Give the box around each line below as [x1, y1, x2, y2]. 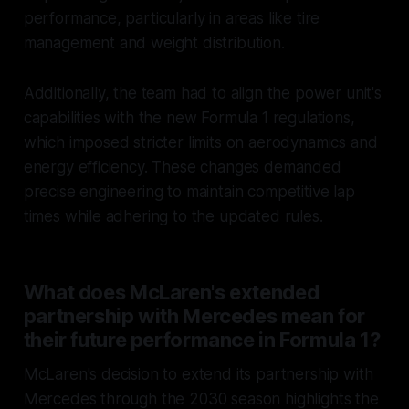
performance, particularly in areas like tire [23, 8, 320, 27]
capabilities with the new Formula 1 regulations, [23, 108, 355, 127]
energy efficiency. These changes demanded [23, 157, 341, 176]
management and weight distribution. [23, 33, 285, 52]
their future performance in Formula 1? [23, 327, 381, 351]
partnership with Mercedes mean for [23, 303, 365, 328]
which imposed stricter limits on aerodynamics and [23, 132, 378, 152]
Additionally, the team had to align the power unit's [23, 83, 382, 102]
